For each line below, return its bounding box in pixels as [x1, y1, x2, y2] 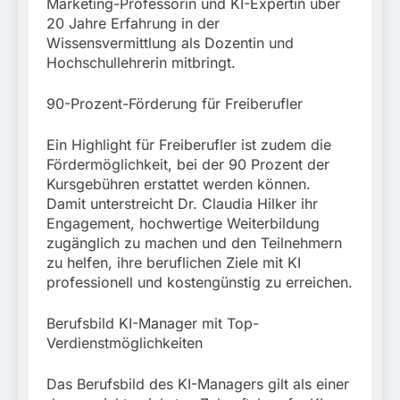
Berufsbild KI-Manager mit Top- [46, 314, 259, 333]
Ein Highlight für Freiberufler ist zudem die [46, 136, 331, 154]
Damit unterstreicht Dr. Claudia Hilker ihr [46, 195, 318, 213]
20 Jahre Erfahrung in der [46, 14, 220, 33]
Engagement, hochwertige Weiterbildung [46, 214, 320, 233]
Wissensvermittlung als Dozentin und [46, 34, 294, 53]
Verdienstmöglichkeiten [46, 334, 203, 353]
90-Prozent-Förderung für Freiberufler [46, 95, 303, 113]
